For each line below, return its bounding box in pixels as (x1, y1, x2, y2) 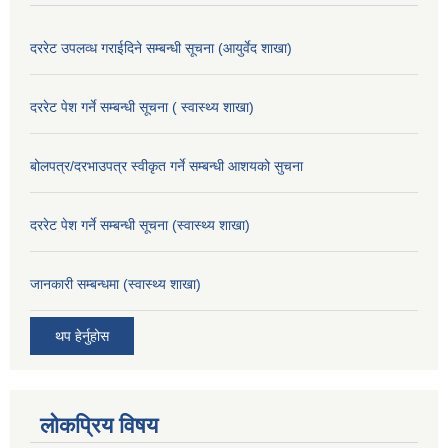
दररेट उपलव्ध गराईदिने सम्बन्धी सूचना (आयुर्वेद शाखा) (30, 39, 292, 56)
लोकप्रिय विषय (40, 412, 158, 438)
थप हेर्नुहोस (55, 327, 109, 344)
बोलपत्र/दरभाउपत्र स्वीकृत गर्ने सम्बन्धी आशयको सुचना (30, 157, 303, 174)
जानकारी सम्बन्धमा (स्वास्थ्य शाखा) (30, 275, 201, 292)
